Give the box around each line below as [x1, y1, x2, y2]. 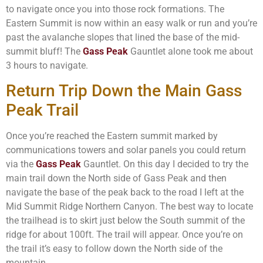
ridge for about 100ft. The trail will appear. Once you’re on [6, 229, 243, 241]
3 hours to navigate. [6, 59, 88, 71]
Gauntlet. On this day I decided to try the [81, 159, 248, 170]
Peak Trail [6, 100, 79, 120]
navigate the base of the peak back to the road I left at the [6, 187, 244, 198]
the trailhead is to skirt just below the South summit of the [6, 215, 245, 227]
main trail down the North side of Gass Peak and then [6, 173, 227, 184]
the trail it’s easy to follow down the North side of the [6, 243, 222, 255]
